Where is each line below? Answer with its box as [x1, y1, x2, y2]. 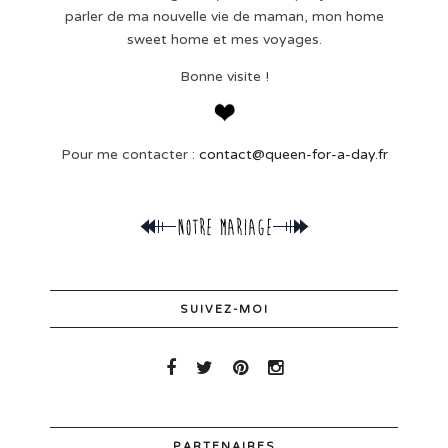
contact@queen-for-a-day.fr [198, 146, 388, 164]
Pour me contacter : [60, 146, 199, 164]
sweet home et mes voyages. [126, 31, 322, 49]
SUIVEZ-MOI [179, 303, 269, 317]
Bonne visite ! [179, 68, 269, 86]
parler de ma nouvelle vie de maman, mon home [64, 8, 384, 26]
